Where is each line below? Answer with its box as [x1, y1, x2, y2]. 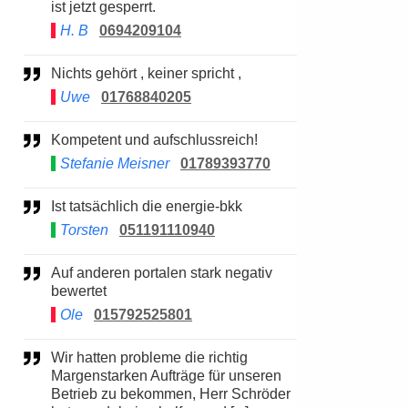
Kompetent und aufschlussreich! [61, 132, 258, 148]
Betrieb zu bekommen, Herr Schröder [51, 386, 291, 402]
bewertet [51, 283, 107, 299]
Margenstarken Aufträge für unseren [51, 368, 281, 383]
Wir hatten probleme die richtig [51, 350, 65, 365]
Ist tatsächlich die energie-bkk [55, 199, 242, 214]
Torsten [60, 222, 108, 238]
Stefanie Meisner [60, 156, 169, 171]
